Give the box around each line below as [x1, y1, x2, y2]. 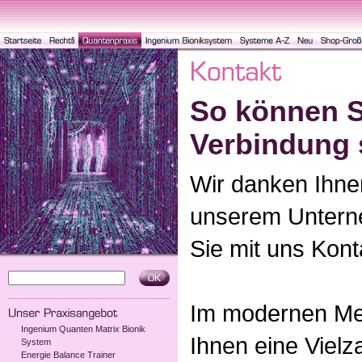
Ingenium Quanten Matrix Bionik [21, 324, 145, 334]
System [21, 337, 51, 347]
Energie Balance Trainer [21, 350, 116, 360]
